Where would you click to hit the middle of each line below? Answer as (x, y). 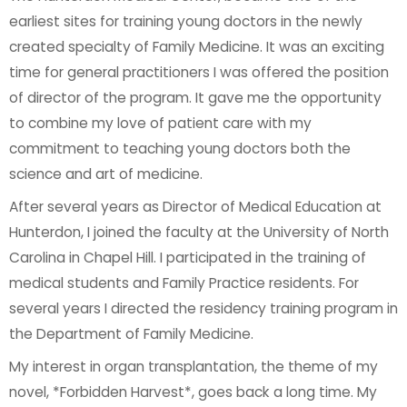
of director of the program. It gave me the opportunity (195, 98)
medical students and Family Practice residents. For (184, 283)
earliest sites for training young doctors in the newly (186, 22)
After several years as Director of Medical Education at (195, 206)
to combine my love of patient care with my (160, 124)
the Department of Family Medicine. (131, 333)
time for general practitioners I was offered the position (199, 73)
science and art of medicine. (106, 174)
